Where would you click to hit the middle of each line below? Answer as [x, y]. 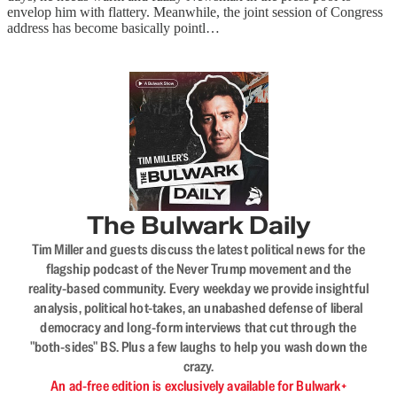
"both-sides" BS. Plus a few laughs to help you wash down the [198, 347]
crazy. [198, 366]
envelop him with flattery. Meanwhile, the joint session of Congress [195, 12]
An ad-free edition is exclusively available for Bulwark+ [198, 386]
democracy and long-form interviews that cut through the [198, 327]
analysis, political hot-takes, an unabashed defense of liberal [198, 308]
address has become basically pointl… [113, 28]
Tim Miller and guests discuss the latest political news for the [198, 249]
